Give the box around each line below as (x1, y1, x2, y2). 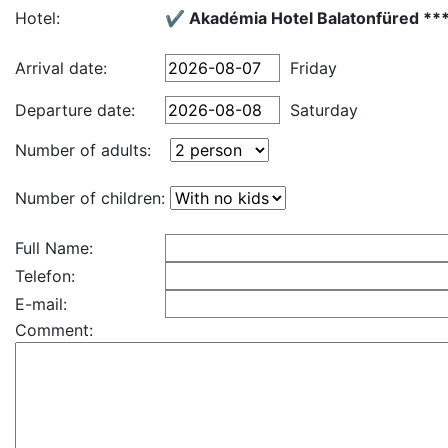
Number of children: (15, 188, 165, 208)
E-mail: (15, 294, 67, 314)
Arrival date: (15, 58, 107, 78)
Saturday (290, 100, 358, 120)
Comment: (15, 320, 93, 340)
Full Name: (15, 238, 93, 258)
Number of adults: (15, 140, 151, 160)
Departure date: (15, 100, 135, 120)
